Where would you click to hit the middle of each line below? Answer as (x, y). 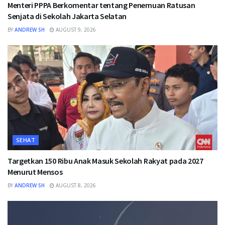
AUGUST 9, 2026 (75, 29)
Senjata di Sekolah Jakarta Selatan (67, 16)
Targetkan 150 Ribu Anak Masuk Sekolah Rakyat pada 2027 (105, 160)
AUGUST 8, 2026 (75, 185)
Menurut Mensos (35, 172)
